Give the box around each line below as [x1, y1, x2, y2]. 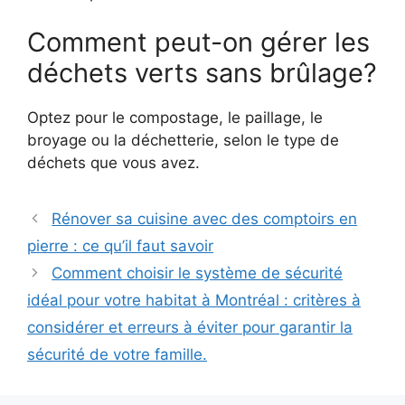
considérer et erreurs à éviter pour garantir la [27, 318, 353, 337]
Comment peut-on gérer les [27, 26, 370, 59]
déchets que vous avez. [27, 154, 200, 173]
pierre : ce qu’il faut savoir [27, 237, 213, 256]
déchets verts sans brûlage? [27, 57, 377, 89]
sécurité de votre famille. [27, 345, 207, 364]
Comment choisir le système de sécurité [52, 264, 344, 283]
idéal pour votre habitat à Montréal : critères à [27, 291, 361, 310]
